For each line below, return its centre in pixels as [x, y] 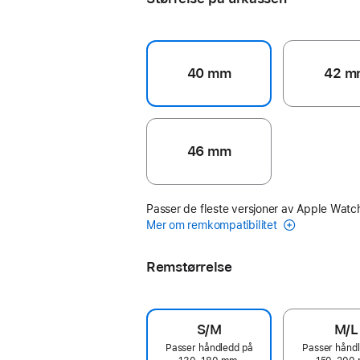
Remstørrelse [189, 266]
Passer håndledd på [209, 348]
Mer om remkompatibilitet [213, 225]
